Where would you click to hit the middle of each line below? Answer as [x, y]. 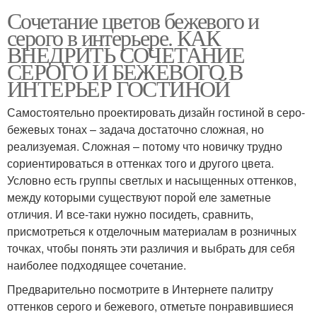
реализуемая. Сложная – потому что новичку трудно [145, 146]
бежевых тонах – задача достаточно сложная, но [136, 129]
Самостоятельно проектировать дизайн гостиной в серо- [156, 112]
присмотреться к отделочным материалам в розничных [152, 231]
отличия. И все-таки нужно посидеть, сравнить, [130, 214]
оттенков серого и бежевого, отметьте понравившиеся [150, 306]
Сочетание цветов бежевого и [133, 20]
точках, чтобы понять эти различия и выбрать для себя [151, 248]
